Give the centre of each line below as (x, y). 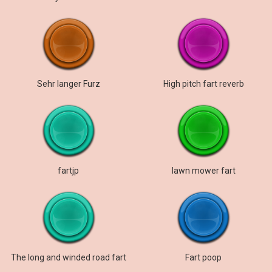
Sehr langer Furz (68, 84)
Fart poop (204, 257)
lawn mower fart (203, 171)
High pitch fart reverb (203, 84)
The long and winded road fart (68, 257)
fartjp (69, 171)
